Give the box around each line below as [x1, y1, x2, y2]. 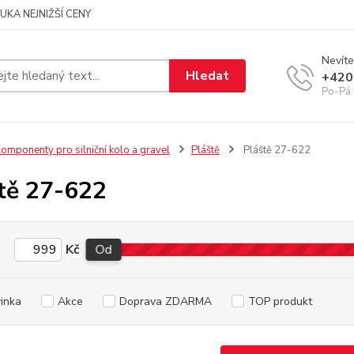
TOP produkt [247, 294, 312, 309]
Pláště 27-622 [240, 143, 311, 157]
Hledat [186, 66, 230, 85]
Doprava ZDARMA [119, 294, 212, 309]
